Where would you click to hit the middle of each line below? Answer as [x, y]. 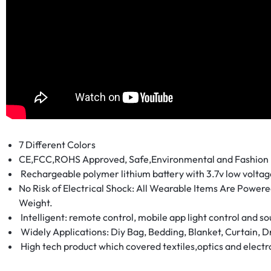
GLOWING [106, 150]
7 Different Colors [57, 145]
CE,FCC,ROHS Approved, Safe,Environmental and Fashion [143, 159]
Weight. [35, 203]
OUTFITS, [102, 122]
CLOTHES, [104, 204]
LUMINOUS [108, 14]
